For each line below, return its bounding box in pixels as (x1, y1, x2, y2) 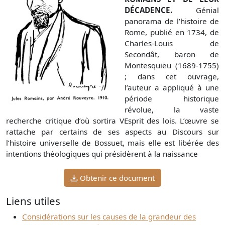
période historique (125, 93, 219, 103)
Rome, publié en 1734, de (125, 27, 219, 37)
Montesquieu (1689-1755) (125, 60, 219, 70)
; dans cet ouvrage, (125, 71, 219, 81)
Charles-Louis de (125, 38, 219, 48)
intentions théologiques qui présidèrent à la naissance (6, 148, 198, 159)
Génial (172, 5, 219, 15)
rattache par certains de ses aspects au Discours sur (6, 126, 219, 137)
